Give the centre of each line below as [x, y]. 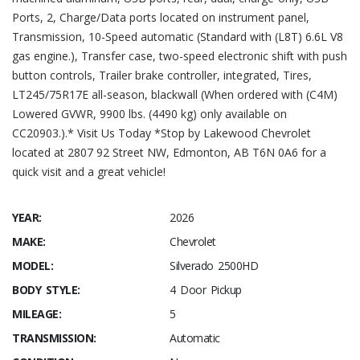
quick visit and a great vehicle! [89, 172]
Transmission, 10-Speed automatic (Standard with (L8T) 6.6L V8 [178, 37]
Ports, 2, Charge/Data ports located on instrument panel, [161, 17]
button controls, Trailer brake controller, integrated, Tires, [162, 75]
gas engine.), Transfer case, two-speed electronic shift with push [180, 56]
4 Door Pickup [206, 290]
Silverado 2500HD [214, 266]
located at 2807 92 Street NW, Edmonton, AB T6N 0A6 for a [169, 152]
